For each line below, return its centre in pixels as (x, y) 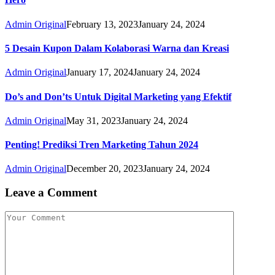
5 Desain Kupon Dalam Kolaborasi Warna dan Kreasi (117, 48)
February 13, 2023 (102, 24)
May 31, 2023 (94, 120)
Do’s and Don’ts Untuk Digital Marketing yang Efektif (118, 96)
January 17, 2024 (100, 72)
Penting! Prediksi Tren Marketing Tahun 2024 (102, 145)
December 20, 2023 (105, 169)
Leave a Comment (51, 193)
